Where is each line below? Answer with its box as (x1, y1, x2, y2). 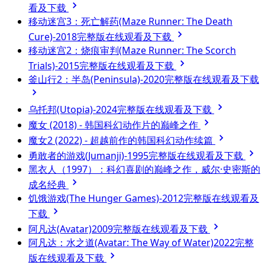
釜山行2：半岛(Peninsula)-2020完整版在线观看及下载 (28, 72, 259, 86)
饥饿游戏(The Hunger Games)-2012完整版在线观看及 (28, 191, 259, 205)
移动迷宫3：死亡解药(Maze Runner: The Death (28, 14, 232, 28)
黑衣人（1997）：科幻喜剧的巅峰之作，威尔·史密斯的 (28, 162, 260, 176)
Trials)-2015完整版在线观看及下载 (28, 59, 176, 72)
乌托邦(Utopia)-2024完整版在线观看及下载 (28, 102, 214, 116)
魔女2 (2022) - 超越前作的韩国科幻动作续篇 (28, 133, 215, 147)
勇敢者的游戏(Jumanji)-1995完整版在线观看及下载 (28, 148, 245, 162)
